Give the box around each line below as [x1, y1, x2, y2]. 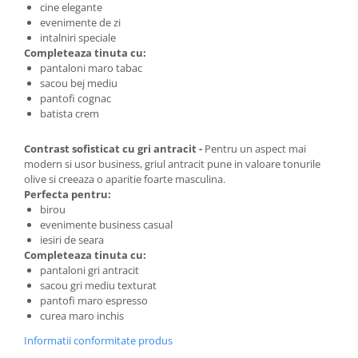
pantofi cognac [40, 91, 111, 106]
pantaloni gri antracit [40, 263, 139, 278]
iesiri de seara [40, 233, 104, 248]
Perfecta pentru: [24, 187, 111, 202]
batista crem [40, 106, 99, 121]
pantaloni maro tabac [40, 61, 142, 76]
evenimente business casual [40, 217, 173, 233]
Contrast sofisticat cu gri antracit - [24, 141, 205, 157]
